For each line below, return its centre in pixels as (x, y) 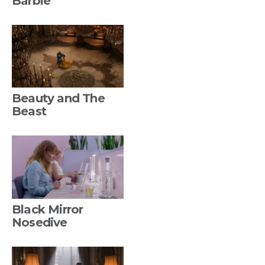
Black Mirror (48, 209)
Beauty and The (58, 98)
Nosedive (40, 222)
